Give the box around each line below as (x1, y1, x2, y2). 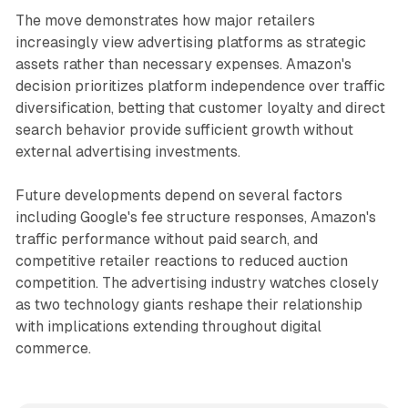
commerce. (15, 340, 91, 358)
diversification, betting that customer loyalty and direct (15, 99, 385, 117)
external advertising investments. (15, 143, 240, 161)
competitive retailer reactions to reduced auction (15, 252, 348, 270)
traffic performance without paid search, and (15, 230, 318, 249)
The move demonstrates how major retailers (15, 12, 315, 30)
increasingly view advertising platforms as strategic (15, 34, 366, 52)
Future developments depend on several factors (15, 187, 342, 205)
